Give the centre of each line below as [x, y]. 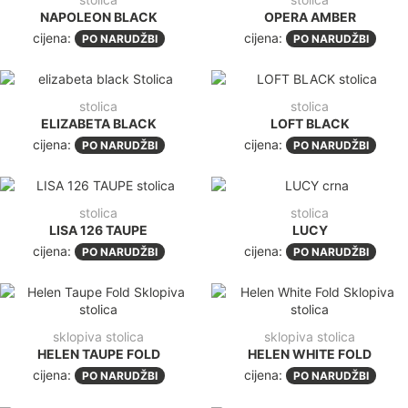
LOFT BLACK [310, 123]
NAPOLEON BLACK [98, 16]
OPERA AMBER [310, 16]
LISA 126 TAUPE [98, 229]
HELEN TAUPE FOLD [98, 353]
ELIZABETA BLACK [98, 123]
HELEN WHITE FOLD [310, 353]
